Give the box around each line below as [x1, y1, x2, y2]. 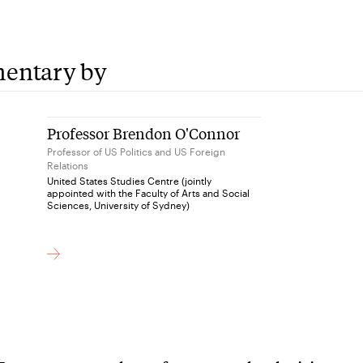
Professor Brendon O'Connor [47, 122, 241, 143]
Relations [47, 159, 89, 171]
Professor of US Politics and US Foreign [47, 145, 226, 157]
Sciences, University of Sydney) [47, 199, 190, 211]
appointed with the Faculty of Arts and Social [47, 186, 250, 199]
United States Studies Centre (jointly [47, 174, 212, 186]
